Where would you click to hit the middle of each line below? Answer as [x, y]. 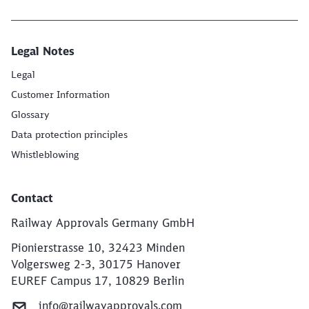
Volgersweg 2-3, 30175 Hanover [96, 264]
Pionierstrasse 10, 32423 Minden [98, 248]
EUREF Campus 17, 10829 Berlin [98, 281]
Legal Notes [43, 51]
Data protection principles [69, 134]
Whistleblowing [45, 154]
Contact [32, 198]
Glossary [30, 114]
